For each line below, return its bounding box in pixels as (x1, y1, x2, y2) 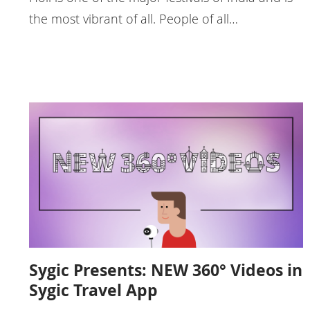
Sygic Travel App (29, 279, 158, 302)
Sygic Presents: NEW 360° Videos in (29, 259, 302, 282)
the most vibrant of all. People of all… (29, 10, 238, 28)
